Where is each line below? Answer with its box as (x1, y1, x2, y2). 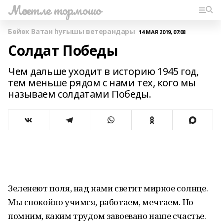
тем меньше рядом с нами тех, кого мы (8, 76, 196, 89)
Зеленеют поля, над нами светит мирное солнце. (8, 183, 208, 194)
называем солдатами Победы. (8, 87, 151, 101)
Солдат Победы (8, 41, 118, 60)
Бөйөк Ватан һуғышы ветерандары (8, 27, 135, 36)
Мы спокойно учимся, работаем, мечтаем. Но (8, 196, 193, 208)
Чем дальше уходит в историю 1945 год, (8, 65, 199, 78)
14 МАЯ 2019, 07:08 (139, 28, 185, 36)
